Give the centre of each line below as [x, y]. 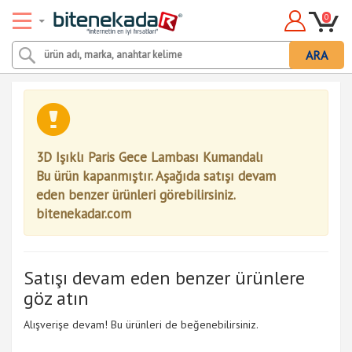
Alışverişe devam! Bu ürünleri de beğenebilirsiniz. [141, 324]
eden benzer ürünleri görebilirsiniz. [136, 195]
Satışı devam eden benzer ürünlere [164, 278]
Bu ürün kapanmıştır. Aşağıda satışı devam [156, 176]
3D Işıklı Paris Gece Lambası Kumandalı [150, 157]
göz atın [56, 298]
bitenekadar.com [84, 214]
